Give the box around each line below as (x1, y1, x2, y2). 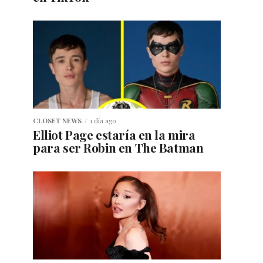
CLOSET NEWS (33, 116, 82, 126)
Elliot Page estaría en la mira (33, 126, 195, 143)
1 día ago (90, 116, 116, 126)
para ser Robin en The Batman (33, 139, 204, 156)
